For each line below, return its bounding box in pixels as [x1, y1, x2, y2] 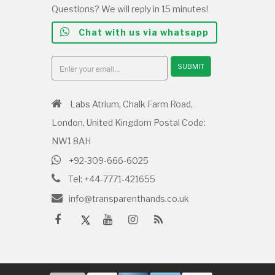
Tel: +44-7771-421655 [66, 174, 155, 184]
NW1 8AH [51, 136, 91, 146]
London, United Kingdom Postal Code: [51, 117, 206, 128]
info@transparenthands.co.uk [68, 193, 189, 204]
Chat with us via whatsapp [76, 27, 209, 37]
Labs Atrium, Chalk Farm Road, [68, 99, 193, 109]
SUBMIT [177, 61, 204, 71]
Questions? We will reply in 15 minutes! [51, 4, 208, 14]
